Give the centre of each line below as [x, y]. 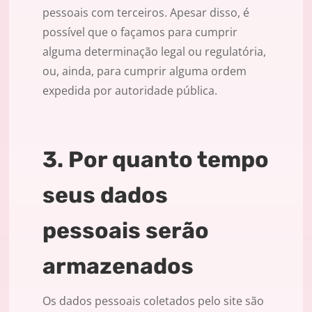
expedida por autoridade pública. [130, 91]
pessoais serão [126, 231]
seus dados [105, 195]
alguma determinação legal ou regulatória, [154, 52]
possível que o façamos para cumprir [140, 32]
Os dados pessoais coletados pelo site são [153, 301]
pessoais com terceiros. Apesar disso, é [146, 13]
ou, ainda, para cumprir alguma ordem [145, 71]
